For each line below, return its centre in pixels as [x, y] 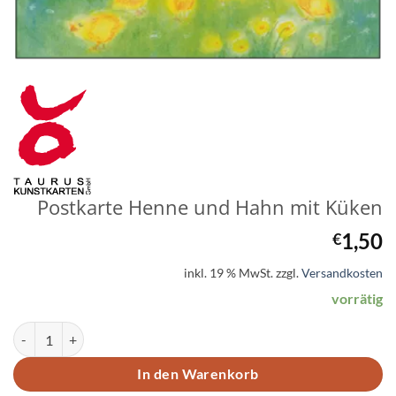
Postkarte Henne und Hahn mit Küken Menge [137, 331]
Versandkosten [342, 272]
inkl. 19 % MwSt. [228, 272]
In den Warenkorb [198, 374]
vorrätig [357, 298]
